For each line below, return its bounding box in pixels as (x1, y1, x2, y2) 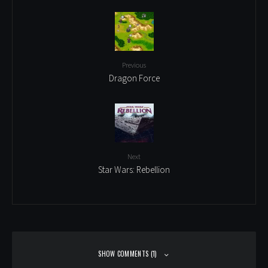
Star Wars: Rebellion (98, 163, 170, 176)
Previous (122, 60, 146, 71)
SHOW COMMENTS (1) (98, 248, 157, 258)
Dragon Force (108, 71, 160, 84)
